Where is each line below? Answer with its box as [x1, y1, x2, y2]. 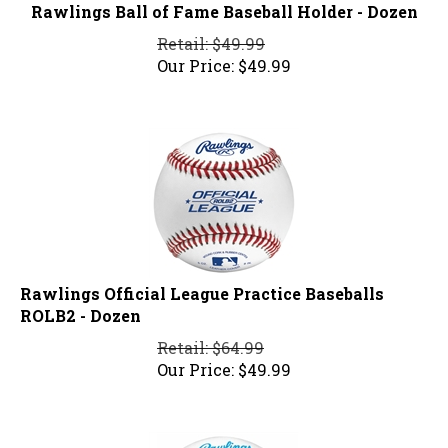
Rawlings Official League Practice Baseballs [20, 274, 384, 296]
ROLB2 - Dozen [20, 296, 141, 318]
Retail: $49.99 [157, 24, 265, 46]
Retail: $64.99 [157, 328, 264, 350]
